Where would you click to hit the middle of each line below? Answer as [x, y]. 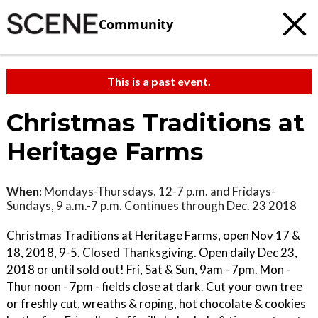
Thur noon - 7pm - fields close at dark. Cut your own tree [154, 286]
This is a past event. [159, 81]
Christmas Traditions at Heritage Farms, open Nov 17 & [153, 235]
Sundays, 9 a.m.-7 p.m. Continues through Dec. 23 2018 [152, 205]
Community [136, 24]
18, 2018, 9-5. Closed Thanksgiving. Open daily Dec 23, [152, 252]
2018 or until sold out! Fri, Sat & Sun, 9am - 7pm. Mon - [148, 269]
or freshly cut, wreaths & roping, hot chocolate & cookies [156, 303]
